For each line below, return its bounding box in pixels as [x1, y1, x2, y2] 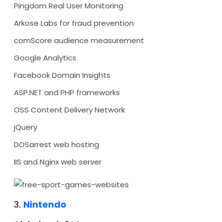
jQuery [14, 122, 37, 132]
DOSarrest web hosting [14, 139, 99, 150]
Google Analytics [14, 53, 76, 63]
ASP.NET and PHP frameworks [14, 87, 120, 98]
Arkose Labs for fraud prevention [14, 18, 134, 28]
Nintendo [23, 198, 66, 211]
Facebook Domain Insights [14, 70, 111, 80]
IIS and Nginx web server [14, 157, 102, 167]
